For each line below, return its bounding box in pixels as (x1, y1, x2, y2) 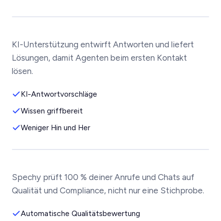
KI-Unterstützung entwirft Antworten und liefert (12, 39, 194, 49)
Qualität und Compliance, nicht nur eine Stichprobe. (12, 185, 204, 195)
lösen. (12, 66, 33, 76)
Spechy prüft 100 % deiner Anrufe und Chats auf (12, 172, 194, 182)
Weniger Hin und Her (21, 123, 90, 132)
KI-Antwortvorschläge (21, 89, 97, 99)
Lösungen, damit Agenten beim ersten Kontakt (12, 53, 187, 63)
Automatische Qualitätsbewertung (21, 209, 140, 218)
